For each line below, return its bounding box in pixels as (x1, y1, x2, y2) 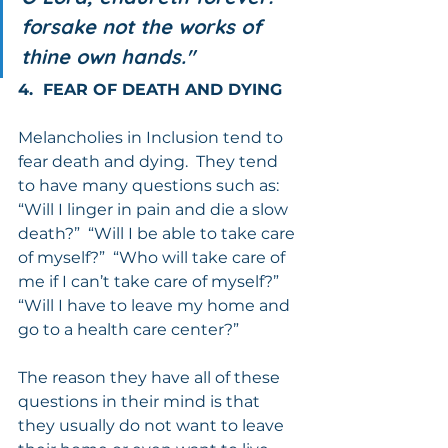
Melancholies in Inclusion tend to (18, 127, 287, 147)
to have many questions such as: (18, 175, 283, 195)
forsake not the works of (21, 13, 268, 39)
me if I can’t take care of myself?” (18, 271, 291, 291)
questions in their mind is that (18, 391, 264, 411)
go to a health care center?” (18, 319, 239, 339)
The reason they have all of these (18, 367, 284, 387)
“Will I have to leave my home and (18, 295, 294, 315)
